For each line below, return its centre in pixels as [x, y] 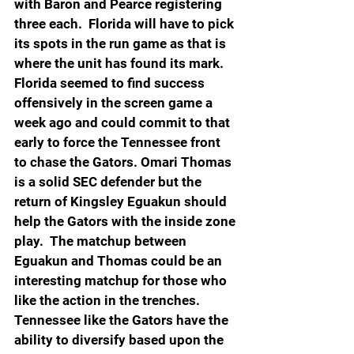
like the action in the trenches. [109, 300]
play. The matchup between [102, 241]
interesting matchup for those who [122, 280]
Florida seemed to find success [111, 83]
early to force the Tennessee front [119, 142]
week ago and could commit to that [124, 122]
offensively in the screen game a [115, 102]
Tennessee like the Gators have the [123, 320]
